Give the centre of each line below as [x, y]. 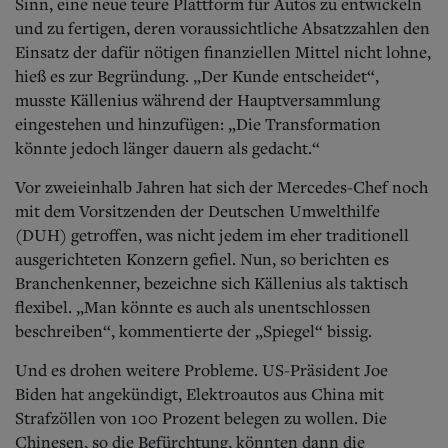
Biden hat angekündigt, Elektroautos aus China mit [199, 393]
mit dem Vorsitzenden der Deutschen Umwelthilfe [197, 210]
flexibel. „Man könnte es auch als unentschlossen [193, 306]
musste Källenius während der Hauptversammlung [197, 99]
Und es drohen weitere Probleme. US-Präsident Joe [201, 369]
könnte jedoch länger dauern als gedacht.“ [167, 147]
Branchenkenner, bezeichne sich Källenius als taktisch [211, 282]
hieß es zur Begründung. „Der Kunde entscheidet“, [197, 75]
